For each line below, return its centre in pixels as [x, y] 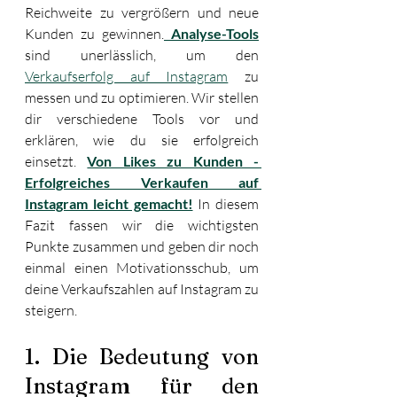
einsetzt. [56, 161]
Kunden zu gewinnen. [94, 33]
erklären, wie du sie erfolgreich [142, 140]
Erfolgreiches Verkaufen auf [142, 182]
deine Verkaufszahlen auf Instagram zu [142, 288]
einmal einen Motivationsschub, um [142, 267]
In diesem [226, 203]
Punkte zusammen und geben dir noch [142, 246]
